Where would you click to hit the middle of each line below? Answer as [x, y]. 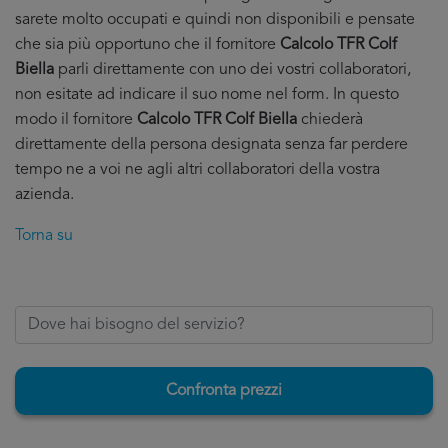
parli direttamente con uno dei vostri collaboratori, [232, 70]
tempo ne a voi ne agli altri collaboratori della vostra [197, 170]
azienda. [44, 195]
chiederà [330, 120]
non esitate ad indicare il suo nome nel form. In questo [207, 95]
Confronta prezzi [224, 391]
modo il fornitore [76, 120]
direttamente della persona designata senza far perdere [211, 145]
